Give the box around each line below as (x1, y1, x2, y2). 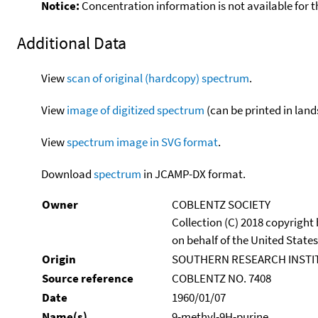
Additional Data (17, 31, 126, 54)
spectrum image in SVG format (66, 133, 218, 150)
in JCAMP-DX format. (141, 165, 246, 182)
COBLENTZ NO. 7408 (171, 270, 271, 286)
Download (40, 165, 94, 182)
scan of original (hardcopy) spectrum (66, 70, 249, 86)
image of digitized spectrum (66, 102, 204, 118)
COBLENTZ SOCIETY (171, 196, 270, 212)
